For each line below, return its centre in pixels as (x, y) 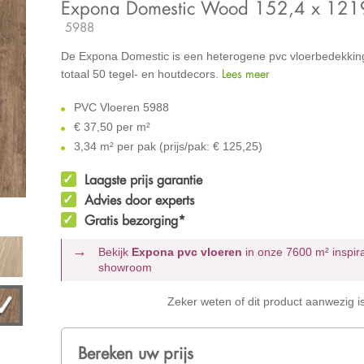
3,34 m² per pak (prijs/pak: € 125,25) (166, 146)
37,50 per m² (117, 126)
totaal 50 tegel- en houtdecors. (141, 74)
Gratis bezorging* (134, 220)
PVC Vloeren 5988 (119, 107)
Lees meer (245, 73)
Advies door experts (139, 199)
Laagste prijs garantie (143, 179)
